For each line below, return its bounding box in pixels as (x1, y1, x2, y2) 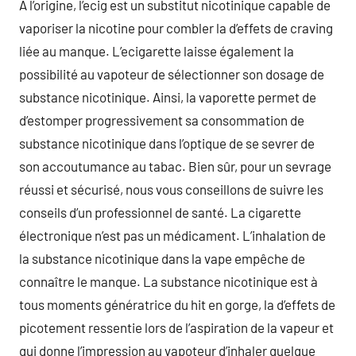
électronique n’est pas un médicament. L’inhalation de (19, 226, 326, 243)
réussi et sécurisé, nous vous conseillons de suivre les (19, 180, 323, 197)
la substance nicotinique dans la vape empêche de (19, 250, 305, 266)
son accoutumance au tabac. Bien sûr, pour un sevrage (19, 157, 331, 174)
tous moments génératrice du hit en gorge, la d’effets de (19, 296, 335, 312)
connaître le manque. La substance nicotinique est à (19, 273, 318, 289)
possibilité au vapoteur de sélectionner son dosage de (19, 65, 324, 82)
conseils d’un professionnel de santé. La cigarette (19, 203, 301, 220)
